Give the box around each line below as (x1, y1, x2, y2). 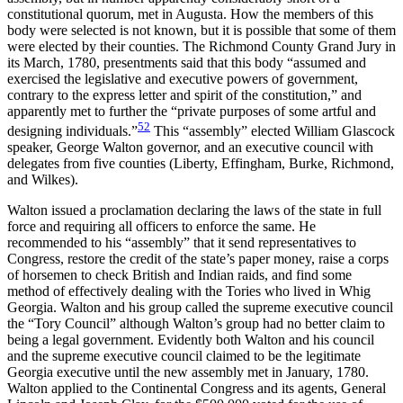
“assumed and (287, 54, 366, 70)
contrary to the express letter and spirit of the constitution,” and (7, 86, 362, 103)
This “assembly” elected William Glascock (150, 123, 395, 139)
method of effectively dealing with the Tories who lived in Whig (7, 283, 371, 300)
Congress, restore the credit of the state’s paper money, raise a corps (7, 251, 389, 267)
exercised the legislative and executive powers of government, (7, 70, 358, 86)
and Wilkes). (7, 172, 78, 188)
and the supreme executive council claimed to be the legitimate (7, 348, 361, 364)
